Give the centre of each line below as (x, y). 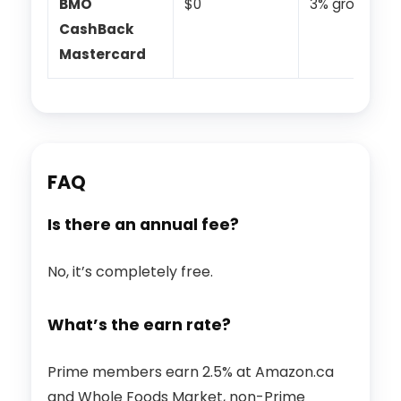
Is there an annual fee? (143, 225)
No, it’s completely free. (130, 272)
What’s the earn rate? (139, 325)
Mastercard (102, 55)
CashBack (97, 30)
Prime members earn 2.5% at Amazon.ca (191, 372)
